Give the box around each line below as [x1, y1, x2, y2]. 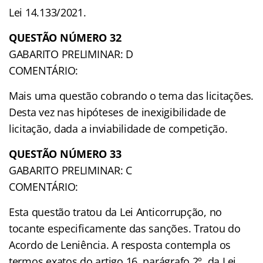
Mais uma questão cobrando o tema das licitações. [9, 88, 254, 103]
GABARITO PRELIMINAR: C [9, 163, 133, 177]
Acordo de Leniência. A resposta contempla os [9, 237, 231, 252]
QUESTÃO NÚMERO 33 [9, 146, 122, 161]
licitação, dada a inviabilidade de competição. [9, 121, 228, 136]
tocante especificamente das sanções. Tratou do [9, 221, 241, 235]
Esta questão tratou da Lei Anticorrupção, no [9, 204, 222, 219]
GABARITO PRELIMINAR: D [9, 46, 134, 61]
